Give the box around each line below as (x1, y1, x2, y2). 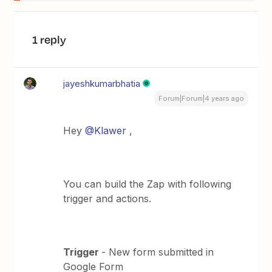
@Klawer (85, 124, 127, 137)
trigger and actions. (63, 192, 152, 205)
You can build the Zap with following (63, 178, 232, 190)
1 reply (32, 32, 67, 47)
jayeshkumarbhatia (63, 78, 141, 89)
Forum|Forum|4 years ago (158, 94, 244, 103)
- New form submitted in (101, 246, 214, 258)
